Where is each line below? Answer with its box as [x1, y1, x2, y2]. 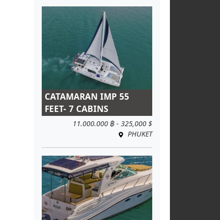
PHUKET [126, 129, 152, 138]
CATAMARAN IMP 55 [45, 90, 129, 102]
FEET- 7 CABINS [45, 103, 109, 114]
